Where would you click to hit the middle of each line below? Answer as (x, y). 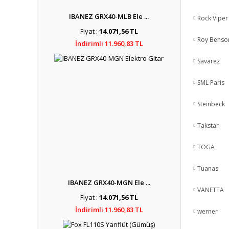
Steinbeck (211, 104)
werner (208, 211)
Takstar (208, 125)
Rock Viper (213, 18)
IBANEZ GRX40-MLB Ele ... (109, 16)
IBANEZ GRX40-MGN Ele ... (109, 182)
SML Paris (211, 83)
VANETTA (211, 190)
